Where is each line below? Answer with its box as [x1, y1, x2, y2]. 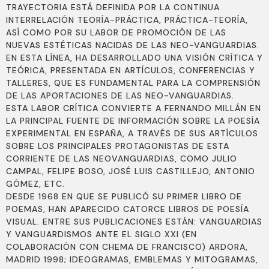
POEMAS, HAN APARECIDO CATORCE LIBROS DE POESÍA [6, 204, 249, 215]
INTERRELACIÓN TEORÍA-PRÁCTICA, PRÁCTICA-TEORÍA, [6, 14, 248, 26]
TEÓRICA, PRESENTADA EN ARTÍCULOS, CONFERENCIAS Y [6, 65, 255, 76]
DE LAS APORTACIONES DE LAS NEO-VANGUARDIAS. [6, 90, 234, 101]
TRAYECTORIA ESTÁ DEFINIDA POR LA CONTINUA [6, 2, 220, 13]
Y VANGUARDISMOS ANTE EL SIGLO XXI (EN [6, 229, 197, 240]
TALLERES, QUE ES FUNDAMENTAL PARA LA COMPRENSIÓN [6, 77, 261, 89]
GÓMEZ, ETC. [6, 178, 65, 190]
